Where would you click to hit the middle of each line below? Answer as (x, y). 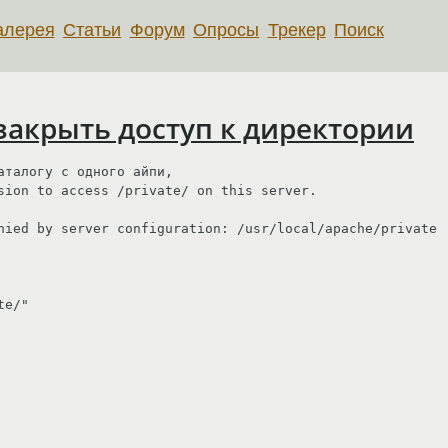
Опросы (226, 29)
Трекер (296, 29)
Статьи (92, 29)
